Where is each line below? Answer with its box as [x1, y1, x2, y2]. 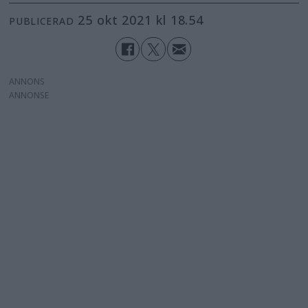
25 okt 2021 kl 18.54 [85, 12, 204, 29]
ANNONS [9, 75, 45, 87]
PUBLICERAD [9, 14, 74, 28]
